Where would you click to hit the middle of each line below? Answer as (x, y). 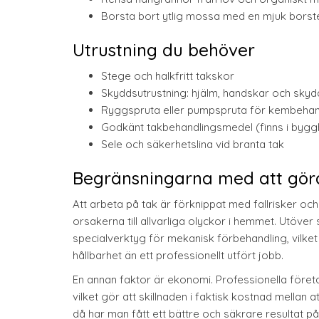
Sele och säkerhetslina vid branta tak (193, 144)
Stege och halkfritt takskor (168, 76)
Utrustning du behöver (164, 50)
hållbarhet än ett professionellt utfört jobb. (178, 255)
